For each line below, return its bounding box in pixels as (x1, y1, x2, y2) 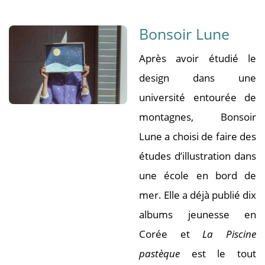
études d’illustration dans (139, 149, 256, 163)
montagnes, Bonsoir (139, 110, 256, 124)
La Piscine (202, 227, 257, 241)
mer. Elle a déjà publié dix (139, 188, 256, 202)
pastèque (139, 247, 180, 260)
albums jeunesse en (139, 208, 256, 221)
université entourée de (139, 91, 256, 104)
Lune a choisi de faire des (139, 130, 256, 143)
